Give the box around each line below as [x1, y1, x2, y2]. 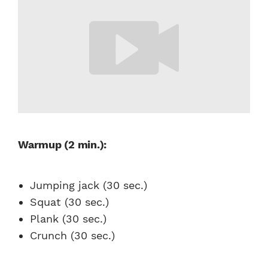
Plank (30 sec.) [30, 212, 106, 226]
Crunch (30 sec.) [30, 229, 115, 242]
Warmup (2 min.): [18, 138, 106, 151]
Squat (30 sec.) [30, 196, 109, 209]
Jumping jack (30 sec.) [30, 179, 147, 192]
